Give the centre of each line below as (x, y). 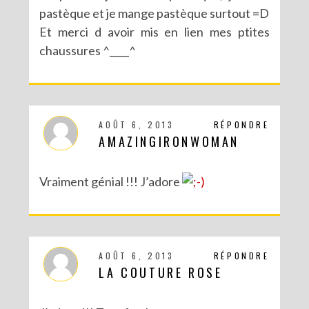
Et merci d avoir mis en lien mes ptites (154, 32)
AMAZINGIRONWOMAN (169, 142)
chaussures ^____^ (88, 51)
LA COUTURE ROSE (161, 273)
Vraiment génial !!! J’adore (111, 182)
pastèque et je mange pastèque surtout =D (154, 13)
